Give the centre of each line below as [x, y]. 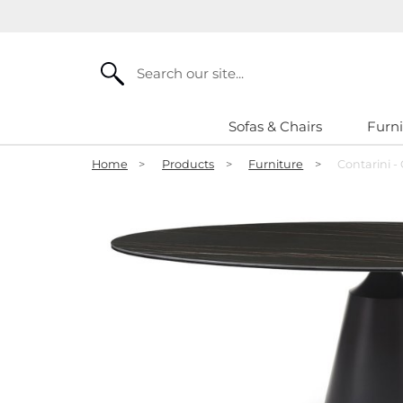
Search [112, 67]
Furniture [276, 164]
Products [188, 164]
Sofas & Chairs [275, 126]
